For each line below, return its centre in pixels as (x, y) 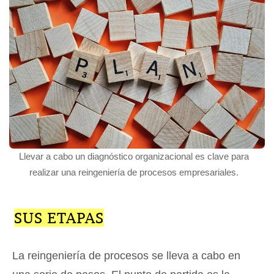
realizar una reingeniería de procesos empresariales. (134, 172)
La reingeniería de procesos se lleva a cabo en (126, 256)
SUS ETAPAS (59, 218)
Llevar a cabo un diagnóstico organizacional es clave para (134, 157)
